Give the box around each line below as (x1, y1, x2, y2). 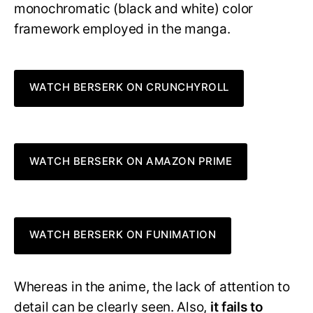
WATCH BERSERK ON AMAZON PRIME (29, 154, 233, 168)
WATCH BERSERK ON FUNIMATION (29, 228, 217, 242)
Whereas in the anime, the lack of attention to (14, 279, 290, 296)
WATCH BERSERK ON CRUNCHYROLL (29, 80, 229, 94)
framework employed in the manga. (14, 20, 231, 37)
